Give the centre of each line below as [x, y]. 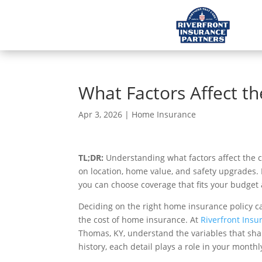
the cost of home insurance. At [140, 220]
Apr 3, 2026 [101, 114]
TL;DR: [91, 158]
